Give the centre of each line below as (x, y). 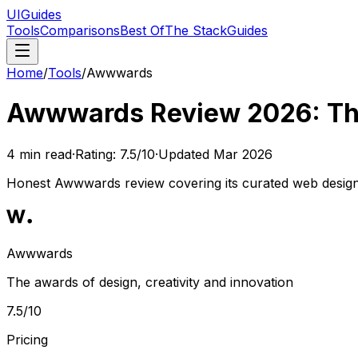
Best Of (142, 30)
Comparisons (80, 30)
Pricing (27, 339)
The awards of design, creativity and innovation (150, 282)
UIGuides (34, 14)
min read (44, 154)
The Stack (196, 30)
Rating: (97, 154)
